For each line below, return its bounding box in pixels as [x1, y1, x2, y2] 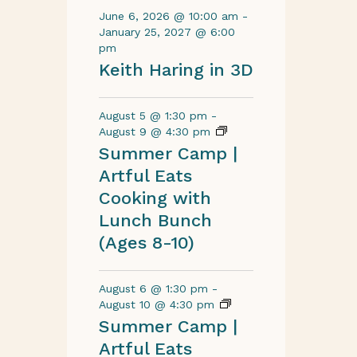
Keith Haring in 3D [98, 60, 253, 80]
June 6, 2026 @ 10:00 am [98, 10, 238, 22]
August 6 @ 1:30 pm [98, 282, 208, 295]
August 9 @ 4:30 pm [98, 125, 210, 138]
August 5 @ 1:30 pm [98, 109, 207, 122]
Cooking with [98, 188, 211, 208]
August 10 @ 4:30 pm [98, 298, 214, 311]
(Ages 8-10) [98, 233, 194, 253]
